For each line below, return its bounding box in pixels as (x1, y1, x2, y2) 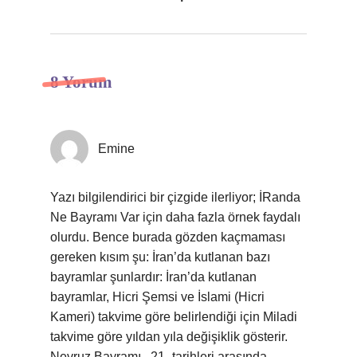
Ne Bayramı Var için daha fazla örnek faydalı (50, 210, 300, 224)
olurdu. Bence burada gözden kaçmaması (50, 230, 285, 244)
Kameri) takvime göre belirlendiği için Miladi (50, 310, 297, 324)
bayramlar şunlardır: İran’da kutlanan (50, 270, 257, 284)
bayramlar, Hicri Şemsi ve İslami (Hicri (50, 290, 265, 304)
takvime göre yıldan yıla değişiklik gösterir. (50, 330, 288, 343)
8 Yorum (50, 73, 112, 92)
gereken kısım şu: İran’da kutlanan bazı (50, 250, 270, 264)
